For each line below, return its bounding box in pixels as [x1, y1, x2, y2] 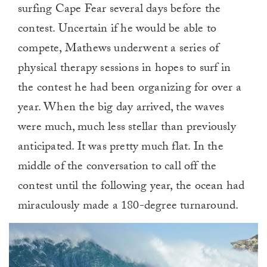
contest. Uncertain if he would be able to [18, 20, 217, 41]
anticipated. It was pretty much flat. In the [18, 138, 223, 159]
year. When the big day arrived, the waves [18, 98, 225, 119]
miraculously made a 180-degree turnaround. [18, 197, 239, 218]
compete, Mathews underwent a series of [18, 39, 219, 60]
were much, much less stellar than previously [18, 118, 236, 139]
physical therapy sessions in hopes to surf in [18, 59, 231, 80]
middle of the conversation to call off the [18, 157, 217, 178]
